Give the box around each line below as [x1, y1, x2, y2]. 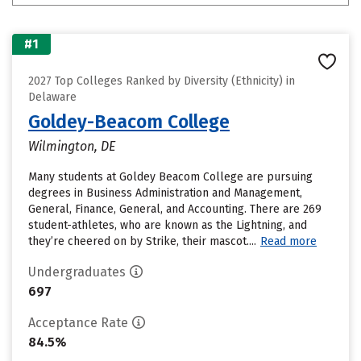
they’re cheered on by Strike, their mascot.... [28, 234, 256, 248]
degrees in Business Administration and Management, [28, 186, 302, 200]
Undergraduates [28, 264, 126, 280]
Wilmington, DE [28, 139, 115, 154]
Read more [260, 234, 317, 248]
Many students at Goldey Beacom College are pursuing [28, 170, 313, 184]
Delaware [28, 90, 77, 104]
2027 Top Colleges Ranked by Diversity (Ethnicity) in [28, 74, 295, 88]
